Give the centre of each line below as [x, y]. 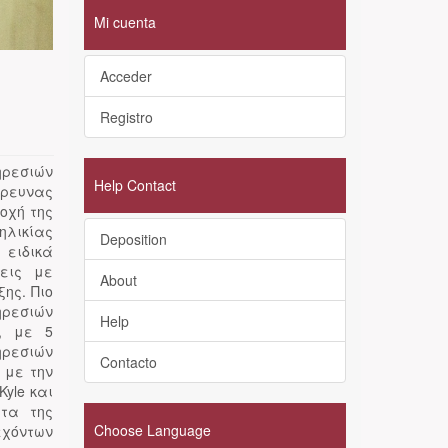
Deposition [133, 239]
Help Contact [134, 185]
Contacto [128, 362]
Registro [126, 117]
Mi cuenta [124, 22]
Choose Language [152, 430]
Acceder [125, 76]
